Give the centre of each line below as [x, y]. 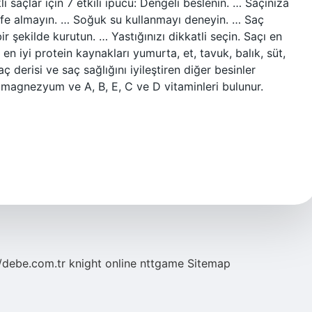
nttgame [162, 263]
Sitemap [209, 263]
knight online [103, 263]
